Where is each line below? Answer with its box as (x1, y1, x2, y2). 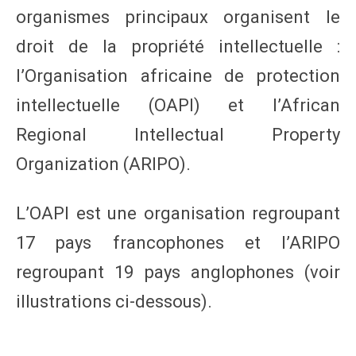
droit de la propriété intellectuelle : (16, 36, 340, 56)
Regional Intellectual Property (16, 124, 340, 145)
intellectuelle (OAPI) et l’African (16, 95, 340, 115)
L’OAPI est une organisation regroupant (16, 203, 340, 223)
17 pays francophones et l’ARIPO (16, 232, 340, 253)
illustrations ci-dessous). (16, 291, 212, 311)
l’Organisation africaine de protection (16, 65, 340, 86)
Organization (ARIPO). (16, 153, 191, 174)
